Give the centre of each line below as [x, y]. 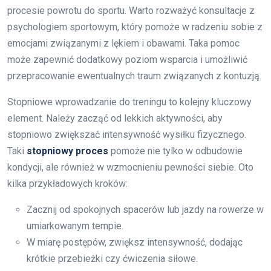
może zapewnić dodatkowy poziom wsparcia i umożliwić [127, 59]
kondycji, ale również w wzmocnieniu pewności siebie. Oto [130, 167]
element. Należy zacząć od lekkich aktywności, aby [115, 118]
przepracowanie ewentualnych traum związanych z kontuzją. [134, 76]
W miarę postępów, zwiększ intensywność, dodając [135, 242]
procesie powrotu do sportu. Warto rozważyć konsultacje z [131, 10]
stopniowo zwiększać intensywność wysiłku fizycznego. [127, 134]
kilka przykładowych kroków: [67, 183]
